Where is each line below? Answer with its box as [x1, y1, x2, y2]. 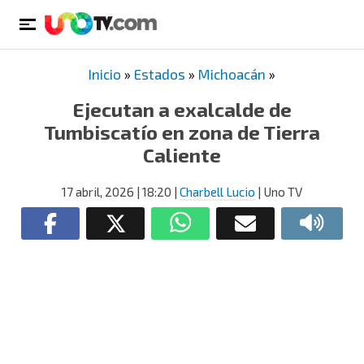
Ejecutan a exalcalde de [72, 97, 292, 121]
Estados [134, 66, 185, 82]
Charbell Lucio [180, 184, 255, 199]
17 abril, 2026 [62, 184, 134, 199]
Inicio [89, 66, 121, 82]
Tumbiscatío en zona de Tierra [44, 120, 320, 144]
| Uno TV [255, 184, 302, 199]
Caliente [143, 143, 221, 167]
